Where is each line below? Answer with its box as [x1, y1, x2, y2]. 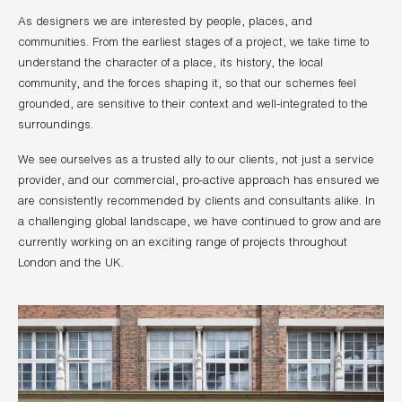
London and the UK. [17, 255, 124, 270]
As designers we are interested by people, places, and [17, 13, 312, 29]
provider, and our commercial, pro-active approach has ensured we [17, 172, 380, 188]
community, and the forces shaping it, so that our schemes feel [17, 75, 356, 91]
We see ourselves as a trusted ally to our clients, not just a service [17, 152, 374, 167]
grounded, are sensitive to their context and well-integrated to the [17, 96, 368, 111]
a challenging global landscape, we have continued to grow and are [17, 214, 381, 229]
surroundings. [17, 117, 93, 132]
